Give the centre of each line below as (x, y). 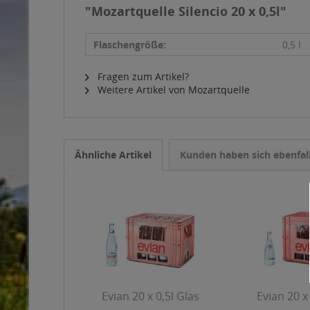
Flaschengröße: (130, 45)
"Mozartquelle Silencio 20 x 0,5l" (186, 11)
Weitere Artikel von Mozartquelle (172, 90)
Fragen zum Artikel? (142, 76)
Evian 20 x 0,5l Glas (151, 296)
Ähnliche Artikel (113, 155)
